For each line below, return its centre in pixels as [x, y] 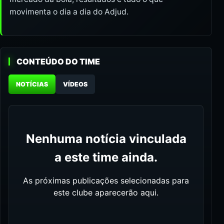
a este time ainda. [106, 157]
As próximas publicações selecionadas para [106, 181]
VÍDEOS [75, 84]
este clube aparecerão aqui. [106, 193]
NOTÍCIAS [32, 84]
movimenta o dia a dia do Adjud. [69, 12]
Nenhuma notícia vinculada [106, 139]
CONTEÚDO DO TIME [58, 62]
